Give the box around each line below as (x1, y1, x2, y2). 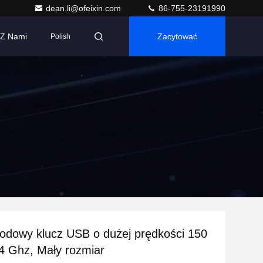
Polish (50, 32, 70, 41)
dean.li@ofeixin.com (46, 4, 123, 13)
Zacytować (157, 32, 197, 41)
